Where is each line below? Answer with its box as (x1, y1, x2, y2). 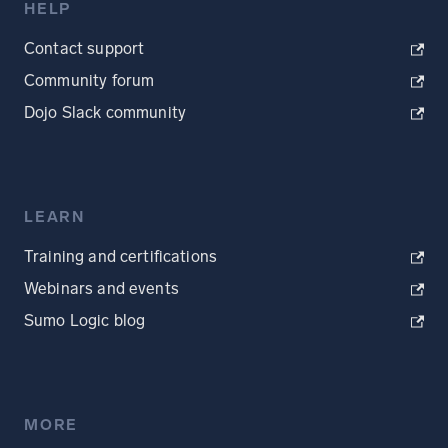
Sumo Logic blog (24, 311, 146, 331)
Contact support (24, 39, 145, 59)
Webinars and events (24, 279, 179, 299)
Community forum (24, 71, 155, 91)
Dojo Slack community (24, 103, 187, 123)
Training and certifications (24, 247, 218, 267)
